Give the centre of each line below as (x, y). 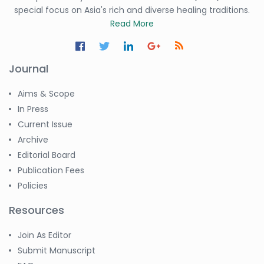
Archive (33, 140)
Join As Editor (44, 235)
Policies (33, 186)
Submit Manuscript (57, 251)
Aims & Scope (46, 94)
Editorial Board (47, 155)
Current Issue (45, 125)
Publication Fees (51, 171)
